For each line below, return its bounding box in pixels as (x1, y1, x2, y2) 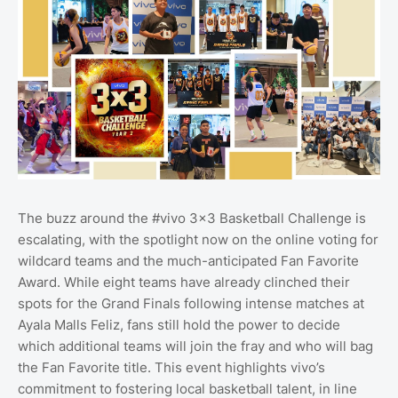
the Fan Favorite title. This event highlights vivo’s (18, 358, 325, 376)
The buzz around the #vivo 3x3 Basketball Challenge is (18, 209, 366, 227)
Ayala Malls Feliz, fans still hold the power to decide (18, 315, 340, 333)
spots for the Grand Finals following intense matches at (18, 294, 364, 312)
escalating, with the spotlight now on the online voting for (18, 230, 378, 248)
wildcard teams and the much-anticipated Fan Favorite (18, 251, 359, 269)
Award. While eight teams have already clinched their (18, 273, 350, 291)
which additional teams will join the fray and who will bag (18, 337, 373, 354)
